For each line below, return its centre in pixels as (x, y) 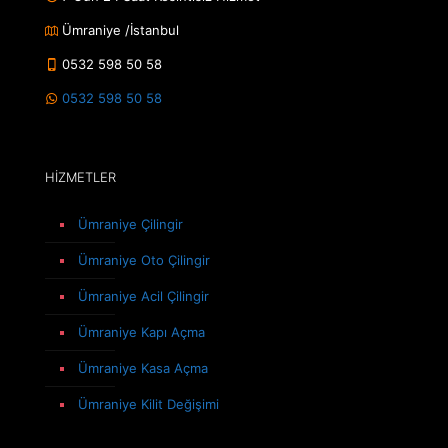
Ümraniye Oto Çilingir (144, 260)
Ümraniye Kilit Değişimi (148, 404)
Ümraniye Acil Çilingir (143, 296)
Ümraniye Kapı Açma (141, 332)
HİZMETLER (80, 177)
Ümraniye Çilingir (130, 224)
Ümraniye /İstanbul (118, 30)
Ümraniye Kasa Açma (143, 368)
